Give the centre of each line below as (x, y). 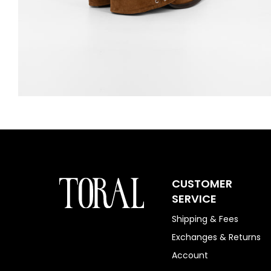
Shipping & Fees (205, 219)
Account (190, 255)
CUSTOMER (202, 183)
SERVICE (194, 198)
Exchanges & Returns (216, 237)
